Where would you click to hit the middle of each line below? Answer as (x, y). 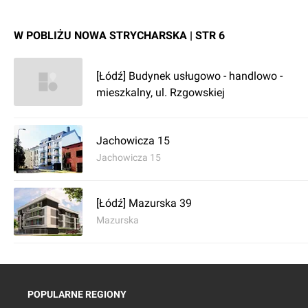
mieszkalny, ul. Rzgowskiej (161, 92)
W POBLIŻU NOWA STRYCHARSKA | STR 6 (119, 35)
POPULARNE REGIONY (77, 294)
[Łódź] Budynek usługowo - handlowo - (189, 76)
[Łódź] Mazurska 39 (144, 203)
